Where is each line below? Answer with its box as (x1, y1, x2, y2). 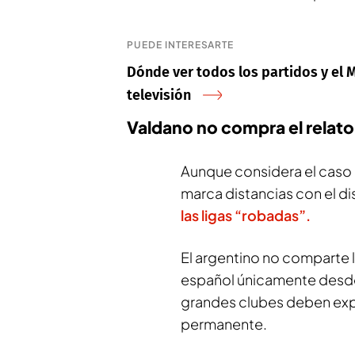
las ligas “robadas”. (181, 206, 311, 224)
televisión (127, 86, 191, 104)
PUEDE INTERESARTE (127, 39, 235, 51)
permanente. (181, 315, 267, 333)
